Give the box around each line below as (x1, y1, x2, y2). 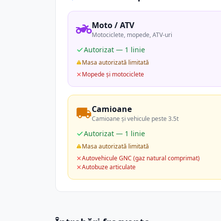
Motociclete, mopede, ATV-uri (92, 31, 172, 39)
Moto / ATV (92, 20, 134, 31)
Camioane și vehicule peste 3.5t (92, 114, 179, 123)
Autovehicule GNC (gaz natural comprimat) (82, 154, 200, 162)
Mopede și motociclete (82, 70, 144, 78)
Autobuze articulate (82, 163, 136, 171)
